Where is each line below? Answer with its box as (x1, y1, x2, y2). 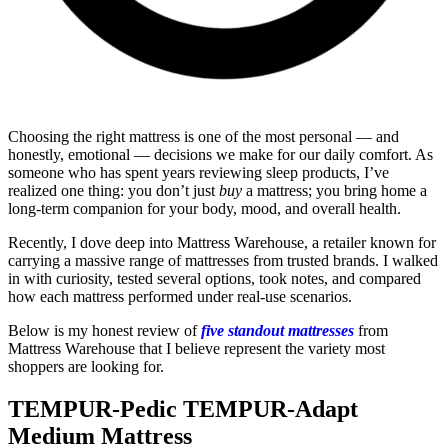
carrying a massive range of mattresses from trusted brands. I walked (8, 252, 438, 270)
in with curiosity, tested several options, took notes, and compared (8, 270, 421, 288)
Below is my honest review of (8, 322, 201, 340)
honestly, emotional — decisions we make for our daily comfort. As (8, 146, 433, 164)
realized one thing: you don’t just (8, 182, 219, 200)
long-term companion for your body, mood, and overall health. (8, 200, 401, 218)
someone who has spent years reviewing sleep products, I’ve (8, 164, 389, 182)
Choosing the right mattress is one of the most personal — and (8, 128, 399, 146)
